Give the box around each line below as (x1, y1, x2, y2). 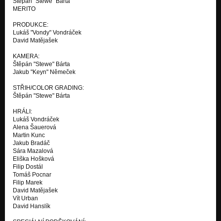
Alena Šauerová (13, 123, 56, 131)
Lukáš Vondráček (13, 115, 59, 123)
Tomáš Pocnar (13, 171, 51, 178)
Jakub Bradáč (13, 139, 50, 147)
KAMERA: (13, 52, 39, 60)
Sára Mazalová (13, 147, 53, 154)
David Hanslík (13, 202, 50, 210)
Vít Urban (13, 194, 38, 202)
